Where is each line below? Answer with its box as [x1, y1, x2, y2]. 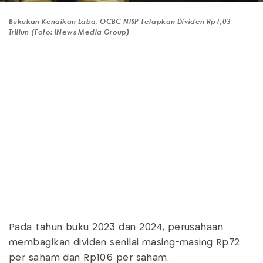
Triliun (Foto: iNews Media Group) [9, 27, 130, 37]
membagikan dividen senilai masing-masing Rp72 [9, 238, 241, 248]
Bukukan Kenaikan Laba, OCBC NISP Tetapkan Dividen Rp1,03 [9, 16, 231, 26]
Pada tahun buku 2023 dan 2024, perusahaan [9, 223, 224, 232]
